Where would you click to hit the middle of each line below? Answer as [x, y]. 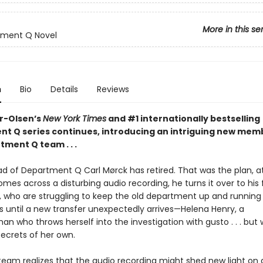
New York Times [74, 119]
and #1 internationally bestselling [183, 119]
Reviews [113, 89]
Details [64, 89]
